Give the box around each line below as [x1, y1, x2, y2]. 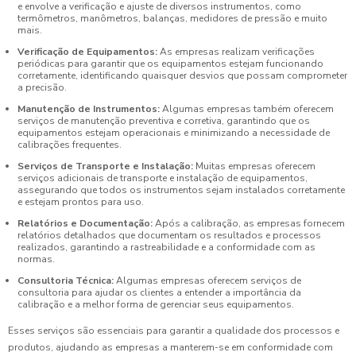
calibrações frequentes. [17, 137, 122, 151]
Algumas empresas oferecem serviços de [114, 273, 301, 287]
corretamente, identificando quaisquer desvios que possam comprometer [17, 68, 347, 82]
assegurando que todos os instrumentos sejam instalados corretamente [17, 183, 345, 196]
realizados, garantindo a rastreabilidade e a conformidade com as [17, 240, 315, 253]
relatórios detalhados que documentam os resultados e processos [17, 228, 321, 242]
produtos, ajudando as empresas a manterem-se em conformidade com [8, 341, 333, 354]
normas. [17, 252, 55, 265]
